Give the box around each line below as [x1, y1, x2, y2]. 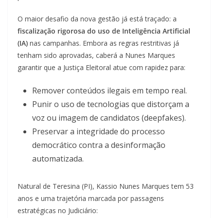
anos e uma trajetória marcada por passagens [18, 193, 164, 203]
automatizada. [32, 153, 84, 164]
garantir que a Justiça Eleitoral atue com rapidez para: [18, 62, 185, 72]
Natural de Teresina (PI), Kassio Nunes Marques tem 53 [18, 181, 194, 191]
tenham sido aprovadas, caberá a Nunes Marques [18, 50, 175, 60]
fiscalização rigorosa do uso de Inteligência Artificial [18, 26, 190, 36]
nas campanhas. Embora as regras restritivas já [28, 38, 179, 48]
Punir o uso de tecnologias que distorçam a [32, 98, 189, 109]
